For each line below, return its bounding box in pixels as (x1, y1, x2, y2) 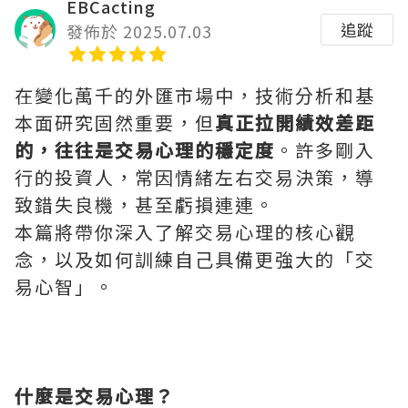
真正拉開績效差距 (215, 109, 375, 137)
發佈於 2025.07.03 (66, 19, 212, 44)
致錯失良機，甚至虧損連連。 (15, 191, 275, 219)
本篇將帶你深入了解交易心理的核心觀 (15, 219, 355, 246)
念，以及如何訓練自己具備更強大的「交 (15, 246, 375, 273)
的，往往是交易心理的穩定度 (15, 137, 275, 164)
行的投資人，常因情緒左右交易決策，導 (15, 164, 375, 191)
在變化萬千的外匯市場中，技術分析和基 (15, 82, 375, 109)
